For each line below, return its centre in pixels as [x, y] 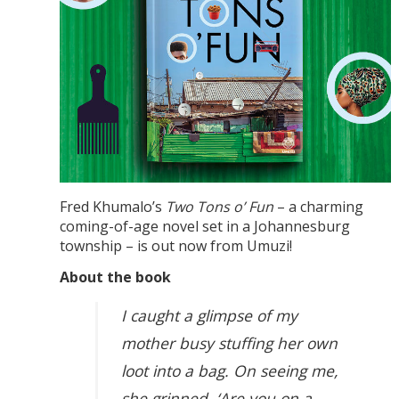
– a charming [318, 207]
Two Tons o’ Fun [219, 207]
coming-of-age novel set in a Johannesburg [204, 227]
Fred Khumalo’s [112, 207]
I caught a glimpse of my [210, 316]
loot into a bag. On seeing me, [230, 371]
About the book [115, 277]
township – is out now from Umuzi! [175, 246]
